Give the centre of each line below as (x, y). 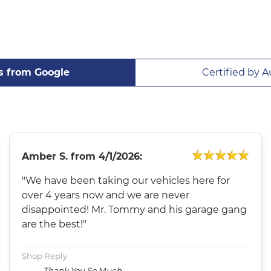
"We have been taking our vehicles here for (126, 180)
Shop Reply (45, 256)
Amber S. (45, 156)
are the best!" (54, 224)
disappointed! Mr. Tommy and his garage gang (135, 209)
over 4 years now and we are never (106, 195)
